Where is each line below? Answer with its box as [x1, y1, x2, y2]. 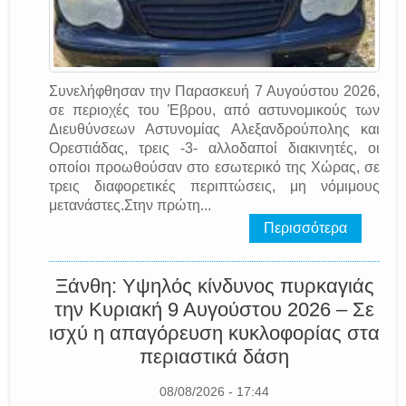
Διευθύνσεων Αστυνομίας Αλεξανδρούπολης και [49, 121, 380, 137]
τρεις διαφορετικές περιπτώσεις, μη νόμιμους [49, 178, 380, 194]
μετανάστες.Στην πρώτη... [49, 197, 211, 213]
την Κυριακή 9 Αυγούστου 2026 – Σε [54, 297, 374, 321]
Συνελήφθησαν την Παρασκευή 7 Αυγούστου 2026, [49, 82, 380, 99]
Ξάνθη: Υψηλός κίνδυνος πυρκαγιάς [54, 274, 374, 297]
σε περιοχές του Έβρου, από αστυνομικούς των [49, 101, 380, 118]
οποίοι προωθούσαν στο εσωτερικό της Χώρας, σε [49, 159, 380, 175]
